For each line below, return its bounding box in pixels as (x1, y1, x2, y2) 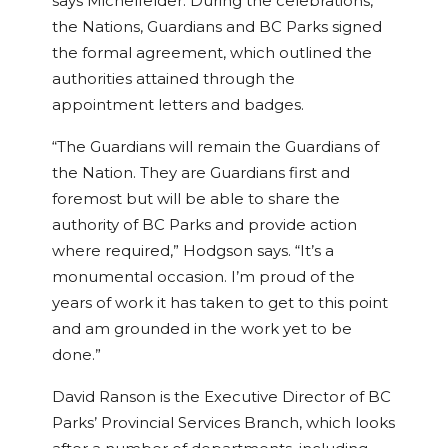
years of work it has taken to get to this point (52, 294, 388, 313)
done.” (52, 346, 101, 365)
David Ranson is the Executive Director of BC (52, 388, 391, 407)
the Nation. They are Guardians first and (52, 164, 350, 183)
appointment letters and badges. (52, 96, 304, 115)
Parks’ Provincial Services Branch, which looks (52, 414, 395, 433)
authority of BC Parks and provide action (52, 216, 357, 235)
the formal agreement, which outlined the (52, 44, 372, 63)
